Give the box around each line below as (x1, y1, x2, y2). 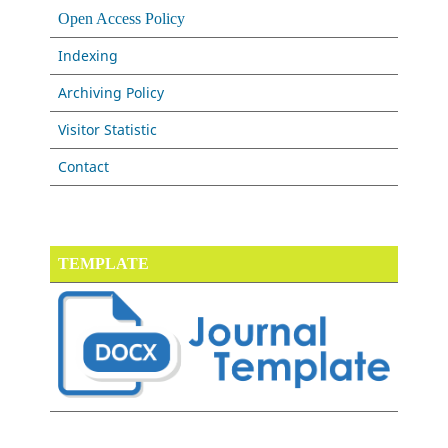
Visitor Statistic (58, 120, 158, 140)
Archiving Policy (58, 83, 165, 103)
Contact (58, 157, 110, 177)
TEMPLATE (58, 255, 150, 273)
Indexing (58, 46, 119, 66)
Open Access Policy (58, 10, 186, 28)
